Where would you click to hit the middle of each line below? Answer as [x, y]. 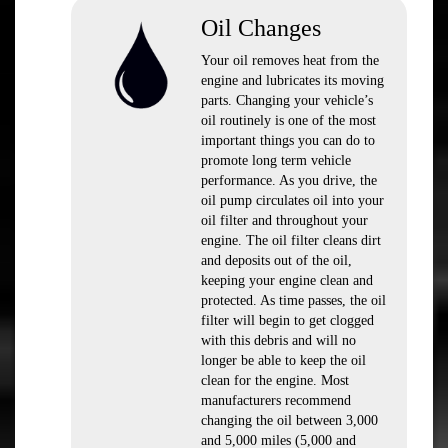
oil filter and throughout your [284, 220]
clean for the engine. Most [275, 380]
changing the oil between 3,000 [289, 420]
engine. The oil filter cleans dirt [291, 240]
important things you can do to [288, 140]
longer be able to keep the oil [283, 360]
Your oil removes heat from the [290, 60]
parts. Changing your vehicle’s [287, 100]
